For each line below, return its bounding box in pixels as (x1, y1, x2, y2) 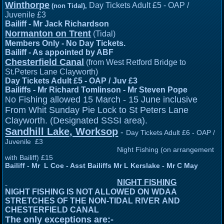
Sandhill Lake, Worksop (5, 126, 118, 137)
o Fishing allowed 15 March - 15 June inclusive (11, 94, 198, 105)
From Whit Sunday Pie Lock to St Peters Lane (5, 105, 189, 115)
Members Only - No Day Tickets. (5, 39, 128, 48)
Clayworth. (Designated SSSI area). (5, 115, 148, 126)
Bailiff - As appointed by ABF (5, 48, 114, 57)
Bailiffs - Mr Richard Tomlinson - (5, 85, 128, 94)
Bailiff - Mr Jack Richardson (5, 19, 113, 28)
